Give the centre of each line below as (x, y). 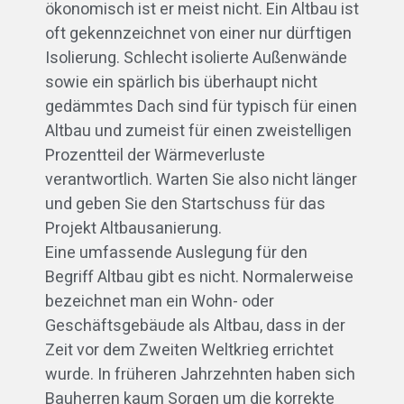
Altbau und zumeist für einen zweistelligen (198, 131)
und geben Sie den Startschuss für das (185, 204)
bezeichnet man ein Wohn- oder (160, 301)
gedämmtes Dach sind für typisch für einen (201, 106)
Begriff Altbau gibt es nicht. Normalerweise (199, 277)
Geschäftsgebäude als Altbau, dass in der (195, 326)
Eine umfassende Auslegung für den (176, 252)
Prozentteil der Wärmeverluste (155, 155)
